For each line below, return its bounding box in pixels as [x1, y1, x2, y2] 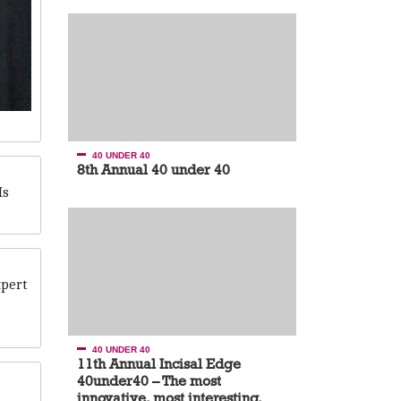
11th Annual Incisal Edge [77, 354, 241, 372]
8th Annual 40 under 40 [77, 160, 230, 178]
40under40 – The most [77, 371, 221, 389]
